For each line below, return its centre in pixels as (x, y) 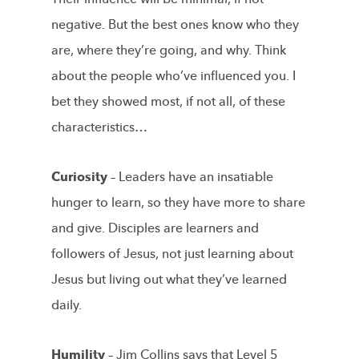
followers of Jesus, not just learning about (172, 254)
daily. (67, 305)
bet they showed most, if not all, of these (168, 101)
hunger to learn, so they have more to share (178, 202)
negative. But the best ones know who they (175, 24)
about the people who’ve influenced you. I (173, 76)
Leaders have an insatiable (194, 177)
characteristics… (99, 127)
